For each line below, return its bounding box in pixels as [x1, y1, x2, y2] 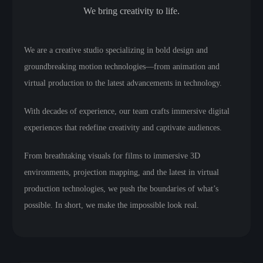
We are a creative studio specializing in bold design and [24, 46, 208, 55]
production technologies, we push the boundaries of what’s [24, 184, 218, 193]
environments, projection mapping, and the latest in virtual [24, 168, 219, 177]
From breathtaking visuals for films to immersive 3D [24, 151, 200, 160]
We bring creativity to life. [83, 6, 180, 16]
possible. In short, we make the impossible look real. [24, 201, 199, 210]
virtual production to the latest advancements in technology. [24, 79, 222, 87]
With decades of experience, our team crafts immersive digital [24, 107, 230, 116]
